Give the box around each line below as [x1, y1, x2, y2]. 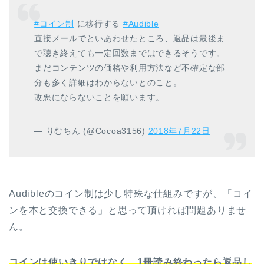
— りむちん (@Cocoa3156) [34, 126, 148, 136]
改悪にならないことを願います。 [34, 92, 164, 102]
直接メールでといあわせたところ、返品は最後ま [34, 33, 226, 43]
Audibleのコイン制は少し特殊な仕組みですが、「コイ [9, 188, 253, 199]
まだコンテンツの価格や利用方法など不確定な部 [34, 62, 226, 72]
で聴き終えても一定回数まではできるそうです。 [34, 48, 226, 58]
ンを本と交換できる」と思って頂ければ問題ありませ [9, 204, 247, 215]
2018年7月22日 [148, 126, 210, 136]
